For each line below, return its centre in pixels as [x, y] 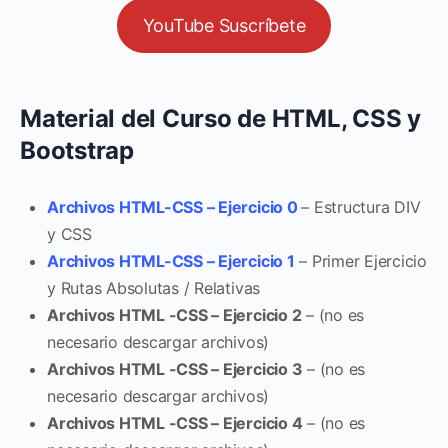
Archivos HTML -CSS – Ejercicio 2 [174, 314]
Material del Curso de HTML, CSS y [221, 118]
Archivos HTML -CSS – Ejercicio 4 [175, 422]
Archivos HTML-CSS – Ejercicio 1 [171, 260]
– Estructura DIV [361, 206]
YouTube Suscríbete [224, 25]
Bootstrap [77, 150]
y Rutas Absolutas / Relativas [154, 287]
